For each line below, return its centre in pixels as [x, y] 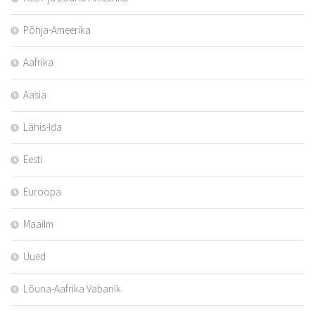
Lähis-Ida [43, 127]
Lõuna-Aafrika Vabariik [72, 289]
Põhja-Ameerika [57, 30]
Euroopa [42, 192]
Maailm [38, 224]
